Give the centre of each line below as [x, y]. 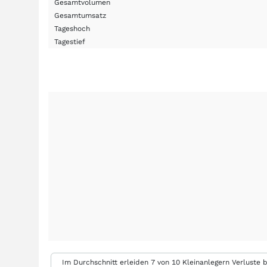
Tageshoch [72, 29]
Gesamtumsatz [80, 15]
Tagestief [70, 42]
